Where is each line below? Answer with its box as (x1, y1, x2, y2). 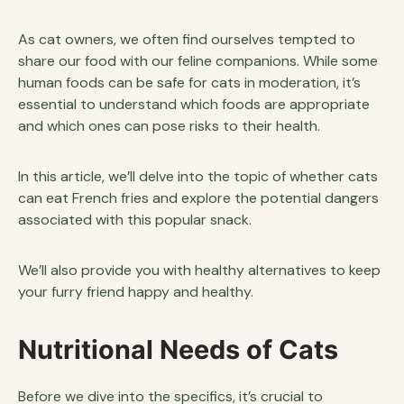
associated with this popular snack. (18, 210, 252, 229)
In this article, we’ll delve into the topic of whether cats (18, 167, 378, 186)
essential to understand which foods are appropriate (18, 95, 370, 114)
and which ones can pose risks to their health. (18, 116, 320, 135)
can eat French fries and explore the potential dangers (18, 188, 379, 207)
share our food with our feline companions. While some (18, 51, 378, 70)
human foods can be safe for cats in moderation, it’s (18, 73, 361, 92)
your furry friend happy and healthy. (18, 282, 253, 301)
